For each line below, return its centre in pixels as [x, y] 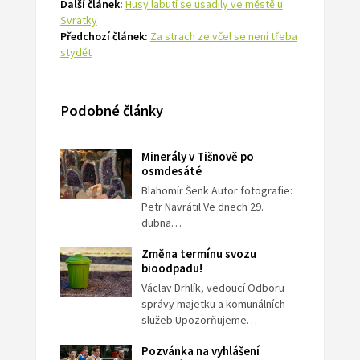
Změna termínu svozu [199, 254]
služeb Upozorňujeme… [200, 320]
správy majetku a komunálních [214, 304]
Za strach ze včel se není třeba [223, 37]
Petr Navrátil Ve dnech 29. [203, 207]
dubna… [162, 223]
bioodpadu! [172, 268]
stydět [76, 53]
